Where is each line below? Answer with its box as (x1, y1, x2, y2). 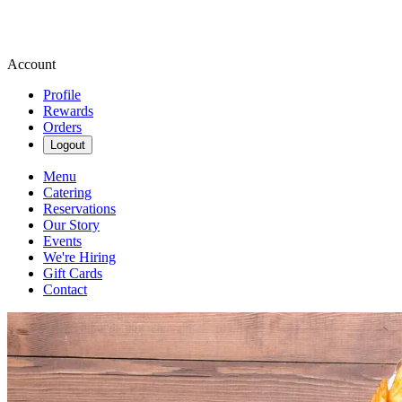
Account (7, 57, 56, 72)
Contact (43, 282, 87, 297)
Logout (50, 138, 85, 152)
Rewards (43, 103, 93, 118)
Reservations (43, 201, 116, 216)
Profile (43, 87, 81, 102)
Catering (43, 185, 92, 200)
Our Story (43, 217, 100, 232)
